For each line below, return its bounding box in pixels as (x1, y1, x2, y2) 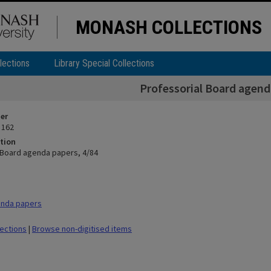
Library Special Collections (54, 57, 154, 69)
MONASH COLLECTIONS (76, 16, 262, 39)
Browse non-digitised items (32, 223, 132, 234)
